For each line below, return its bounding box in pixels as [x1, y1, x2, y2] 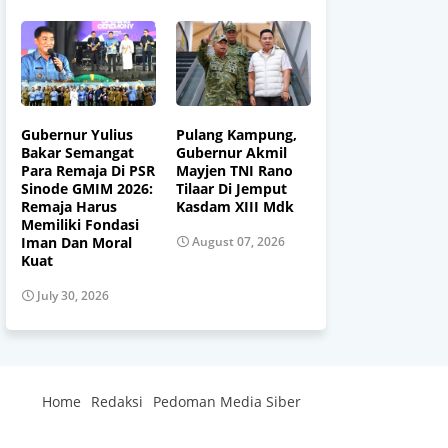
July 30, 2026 [37, 287, 109, 305]
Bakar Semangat [21, 142, 134, 162]
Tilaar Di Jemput [176, 178, 287, 198]
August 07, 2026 [192, 233, 285, 251]
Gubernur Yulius [21, 124, 133, 144]
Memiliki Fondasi [21, 214, 139, 234]
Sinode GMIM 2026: [21, 178, 153, 198]
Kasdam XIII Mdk [176, 196, 294, 216]
